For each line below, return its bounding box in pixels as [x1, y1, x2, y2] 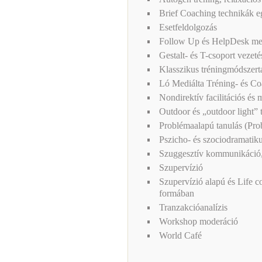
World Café [159, 230, 202, 240]
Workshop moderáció [159, 216, 238, 226]
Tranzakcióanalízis [159, 202, 227, 212]
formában [159, 188, 194, 198]
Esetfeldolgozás [159, 22, 217, 32]
